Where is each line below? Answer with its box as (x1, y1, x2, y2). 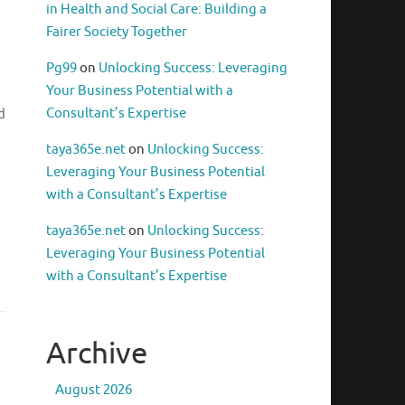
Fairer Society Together (46, 24, 187, 42)
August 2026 (55, 381, 132, 400)
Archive (46, 334, 147, 373)
